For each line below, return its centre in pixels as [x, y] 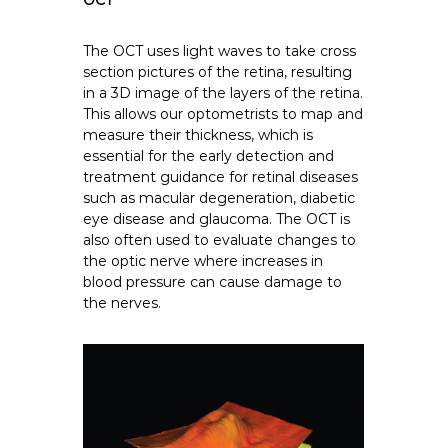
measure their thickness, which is [198, 135]
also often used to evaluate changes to [220, 240]
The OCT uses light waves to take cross [220, 51]
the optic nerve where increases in [203, 261]
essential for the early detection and [209, 156]
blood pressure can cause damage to [213, 282]
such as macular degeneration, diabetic [219, 198]
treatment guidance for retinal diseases [221, 177]
